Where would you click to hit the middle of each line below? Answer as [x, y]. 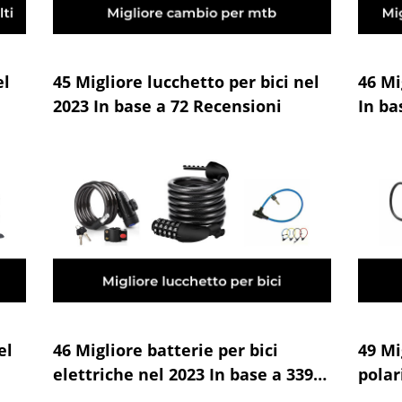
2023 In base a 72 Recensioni [167, 106]
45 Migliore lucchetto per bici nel [186, 82]
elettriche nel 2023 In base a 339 [183, 374]
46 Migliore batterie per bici [165, 350]
